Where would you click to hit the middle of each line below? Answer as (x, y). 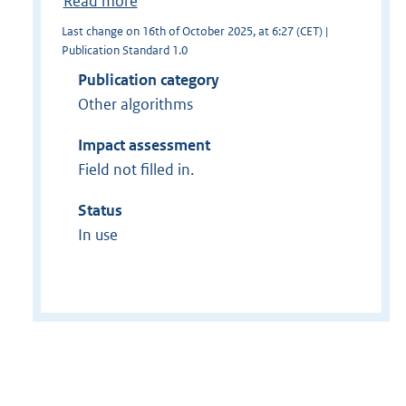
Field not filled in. (135, 169)
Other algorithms (135, 104)
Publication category (148, 79)
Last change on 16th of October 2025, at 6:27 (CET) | (194, 31)
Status (100, 210)
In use (97, 234)
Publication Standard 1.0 (124, 50)
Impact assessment (144, 145)
